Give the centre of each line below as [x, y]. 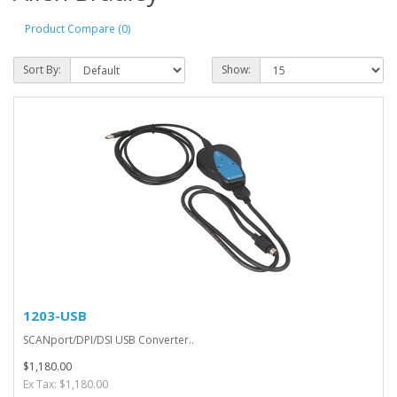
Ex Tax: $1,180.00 [66, 384]
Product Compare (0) [78, 28]
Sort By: [42, 70]
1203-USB [55, 315]
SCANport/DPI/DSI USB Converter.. [109, 340]
